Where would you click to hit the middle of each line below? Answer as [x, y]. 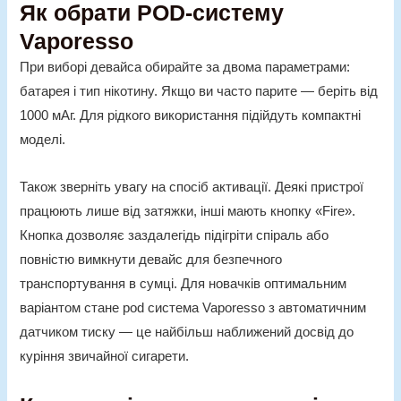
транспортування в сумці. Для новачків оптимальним [183, 283]
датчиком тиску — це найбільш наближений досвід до [187, 332]
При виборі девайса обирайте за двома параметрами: [185, 68]
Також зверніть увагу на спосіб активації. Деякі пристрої [192, 187]
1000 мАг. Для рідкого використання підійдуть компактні [191, 116]
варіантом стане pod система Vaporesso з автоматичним [193, 307]
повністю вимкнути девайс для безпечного [151, 259]
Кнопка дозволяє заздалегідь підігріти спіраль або [175, 235]
